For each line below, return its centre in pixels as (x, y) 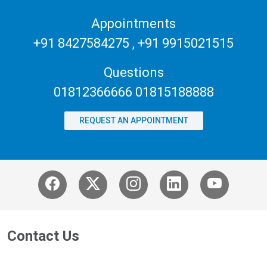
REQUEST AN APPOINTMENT (133, 121)
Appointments (133, 24)
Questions (133, 73)
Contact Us (43, 236)
